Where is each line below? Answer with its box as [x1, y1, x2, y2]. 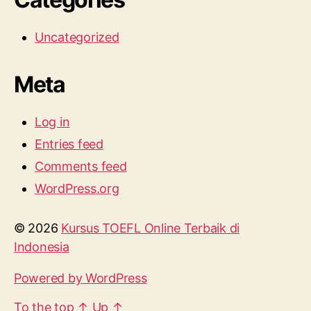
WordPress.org [35, 181, 119, 196]
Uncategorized [35, 30, 119, 44]
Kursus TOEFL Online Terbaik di [61, 221, 240, 235]
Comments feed [35, 159, 127, 174]
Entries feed [35, 137, 103, 151]
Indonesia [14, 239, 69, 254]
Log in [35, 115, 70, 129]
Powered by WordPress [14, 271, 147, 285]
